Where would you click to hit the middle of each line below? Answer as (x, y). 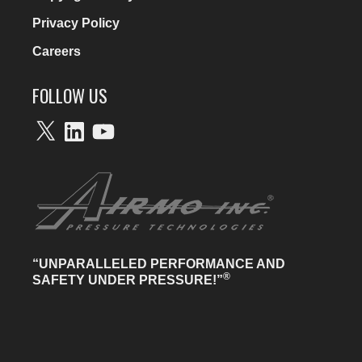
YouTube (116, 124)
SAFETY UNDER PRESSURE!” (128, 280)
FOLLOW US (70, 95)
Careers (57, 51)
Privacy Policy (76, 23)
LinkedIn (85, 124)
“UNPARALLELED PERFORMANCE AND (159, 264)
